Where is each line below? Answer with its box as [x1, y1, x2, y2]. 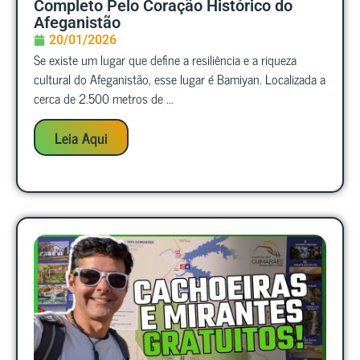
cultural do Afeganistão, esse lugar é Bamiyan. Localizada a [34, 67, 325, 89]
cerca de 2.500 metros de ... [34, 87, 174, 108]
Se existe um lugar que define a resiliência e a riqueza [34, 48, 297, 70]
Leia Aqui [55, 125, 108, 150]
